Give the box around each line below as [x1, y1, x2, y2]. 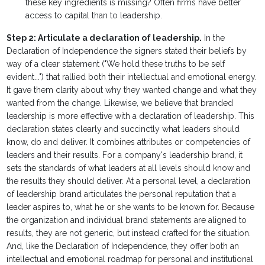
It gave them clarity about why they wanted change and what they [7, 85, 257, 95]
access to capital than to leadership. [25, 11, 163, 21]
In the [202, 33, 225, 43]
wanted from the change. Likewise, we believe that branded [7, 98, 234, 108]
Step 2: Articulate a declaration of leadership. [7, 33, 202, 43]
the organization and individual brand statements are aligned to [7, 215, 247, 225]
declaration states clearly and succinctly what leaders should [7, 124, 240, 134]
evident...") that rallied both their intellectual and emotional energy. [7, 72, 257, 82]
